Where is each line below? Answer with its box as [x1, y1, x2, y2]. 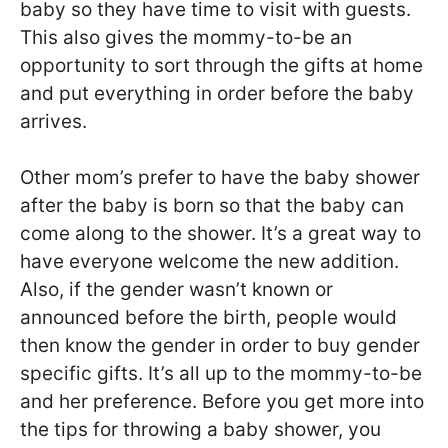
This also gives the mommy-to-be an [20, 25, 352, 49]
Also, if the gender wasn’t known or [20, 278, 333, 302]
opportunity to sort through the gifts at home [20, 53, 423, 77]
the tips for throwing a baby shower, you [20, 418, 381, 442]
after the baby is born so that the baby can [20, 194, 404, 218]
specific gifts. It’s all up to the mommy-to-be [20, 362, 422, 386]
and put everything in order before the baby [20, 81, 414, 105]
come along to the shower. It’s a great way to [20, 222, 421, 246]
